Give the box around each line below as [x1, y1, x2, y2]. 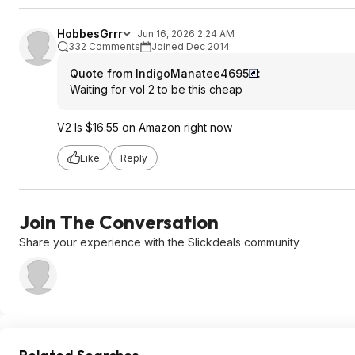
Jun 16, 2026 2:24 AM [137, 28, 235, 40]
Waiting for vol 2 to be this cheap [70, 82, 242, 96]
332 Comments [68, 40, 140, 52]
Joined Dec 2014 [151, 40, 230, 52]
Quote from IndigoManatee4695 [70, 67, 249, 80]
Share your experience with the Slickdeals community [19, 235, 300, 249]
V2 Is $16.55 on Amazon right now [57, 120, 232, 134]
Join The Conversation [19, 210, 219, 234]
